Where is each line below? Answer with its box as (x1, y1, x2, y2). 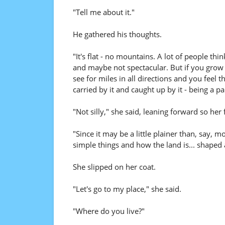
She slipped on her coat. (72, 162, 156, 172)
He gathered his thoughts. (72, 29, 162, 39)
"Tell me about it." (72, 7, 135, 17)
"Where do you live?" (72, 206, 145, 216)
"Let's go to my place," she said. (72, 184, 181, 194)
